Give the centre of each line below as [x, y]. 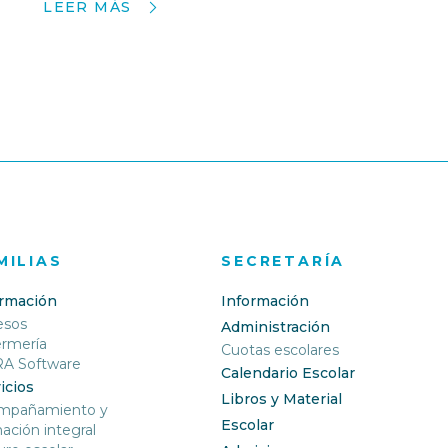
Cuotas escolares [280, 350]
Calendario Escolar [288, 373]
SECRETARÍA [283, 261]
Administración [276, 327]
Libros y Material [282, 399]
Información [265, 301]
